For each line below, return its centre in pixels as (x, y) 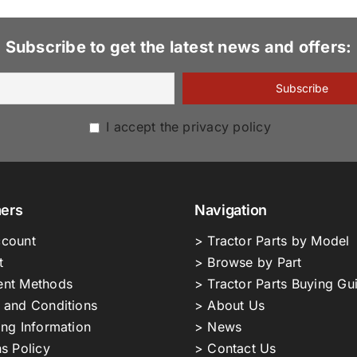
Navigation (231, 210)
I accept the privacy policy (186, 127)
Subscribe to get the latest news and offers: (178, 47)
